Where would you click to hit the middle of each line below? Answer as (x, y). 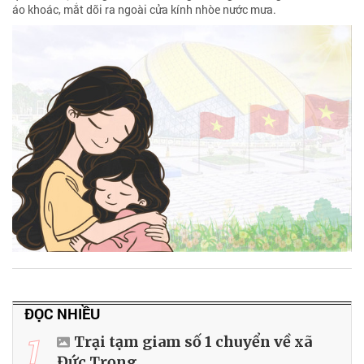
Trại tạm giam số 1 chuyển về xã (193, 341)
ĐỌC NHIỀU (62, 313)
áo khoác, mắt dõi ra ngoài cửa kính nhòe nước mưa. (144, 10)
